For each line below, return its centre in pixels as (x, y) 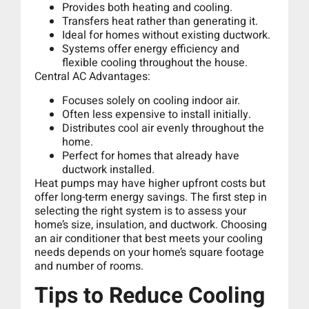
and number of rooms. (89, 266)
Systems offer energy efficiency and (151, 49)
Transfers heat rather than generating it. (160, 22)
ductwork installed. (108, 169)
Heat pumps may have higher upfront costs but (150, 183)
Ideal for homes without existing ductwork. (166, 36)
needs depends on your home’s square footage (149, 252)
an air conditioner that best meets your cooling (149, 238)
